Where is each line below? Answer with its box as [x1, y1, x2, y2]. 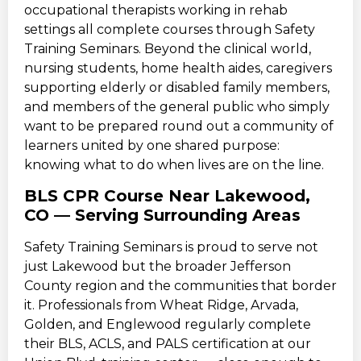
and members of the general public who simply [24, 98, 330, 114]
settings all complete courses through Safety [24, 21, 315, 37]
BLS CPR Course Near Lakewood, [24, 185, 310, 205]
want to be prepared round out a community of [24, 118, 334, 134]
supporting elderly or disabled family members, [24, 79, 330, 95]
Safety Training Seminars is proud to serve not [24, 239, 318, 255]
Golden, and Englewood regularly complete [24, 316, 311, 332]
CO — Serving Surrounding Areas [24, 205, 301, 225]
